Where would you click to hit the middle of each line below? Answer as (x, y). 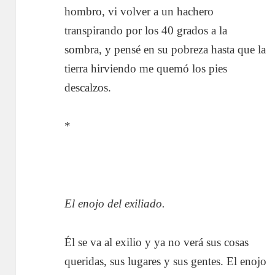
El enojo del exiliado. (115, 203)
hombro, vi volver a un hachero (139, 11)
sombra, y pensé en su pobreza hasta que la (165, 49)
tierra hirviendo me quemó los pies (146, 68)
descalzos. (88, 87)
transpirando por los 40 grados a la (146, 30)
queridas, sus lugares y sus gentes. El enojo (166, 261)
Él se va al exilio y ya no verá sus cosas (157, 242)
